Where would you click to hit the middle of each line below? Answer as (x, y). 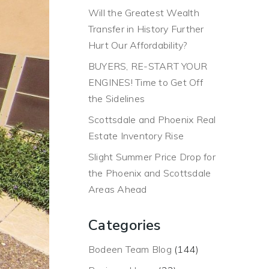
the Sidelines (116, 98)
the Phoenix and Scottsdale (150, 173)
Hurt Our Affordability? (138, 45)
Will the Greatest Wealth (144, 13)
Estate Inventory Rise (136, 136)
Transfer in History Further (146, 29)
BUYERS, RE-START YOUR (147, 66)
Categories (124, 225)
